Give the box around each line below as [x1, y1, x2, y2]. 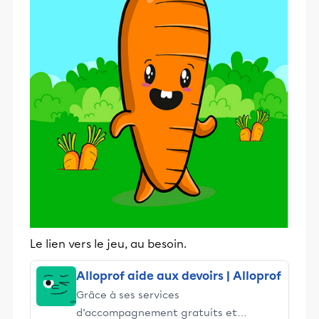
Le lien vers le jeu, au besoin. [30, 237, 187, 251]
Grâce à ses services [76, 288, 179, 301]
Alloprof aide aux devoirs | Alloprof [76, 269, 281, 283]
